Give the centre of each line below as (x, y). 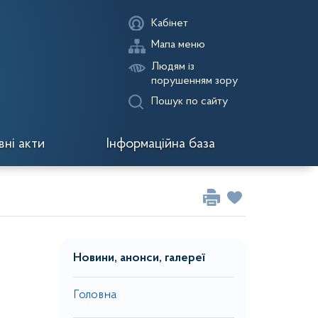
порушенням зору (194, 81)
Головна (94, 295)
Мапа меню (178, 45)
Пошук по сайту (190, 102)
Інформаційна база (160, 144)
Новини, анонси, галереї (139, 258)
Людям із (173, 67)
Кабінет (170, 23)
